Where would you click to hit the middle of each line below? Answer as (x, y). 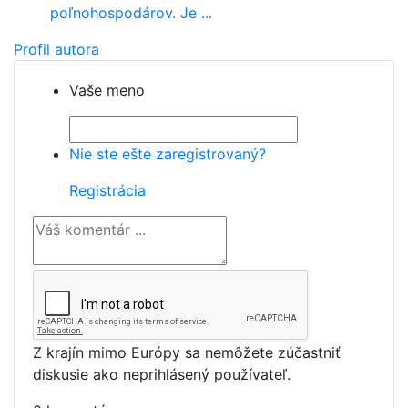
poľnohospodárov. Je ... (131, 13)
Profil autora (56, 50)
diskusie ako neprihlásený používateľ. (162, 375)
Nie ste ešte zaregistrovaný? (168, 154)
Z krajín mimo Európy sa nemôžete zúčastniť (187, 353)
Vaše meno (107, 91)
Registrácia (107, 191)
